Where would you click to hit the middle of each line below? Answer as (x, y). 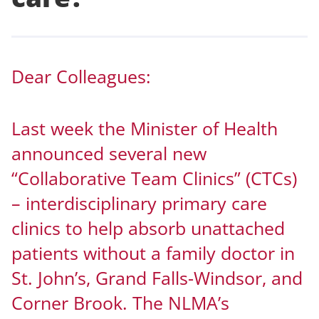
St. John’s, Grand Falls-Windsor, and (157, 277)
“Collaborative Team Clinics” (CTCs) (154, 178)
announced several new (109, 153)
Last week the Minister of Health (145, 128)
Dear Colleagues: (81, 77)
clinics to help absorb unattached (148, 228)
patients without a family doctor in (153, 252)
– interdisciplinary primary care (139, 203)
